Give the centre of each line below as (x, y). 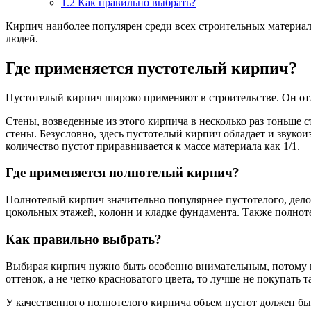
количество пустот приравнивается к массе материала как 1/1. (153, 146)
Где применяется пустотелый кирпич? (151, 68)
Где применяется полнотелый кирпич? (123, 173)
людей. (22, 38)
